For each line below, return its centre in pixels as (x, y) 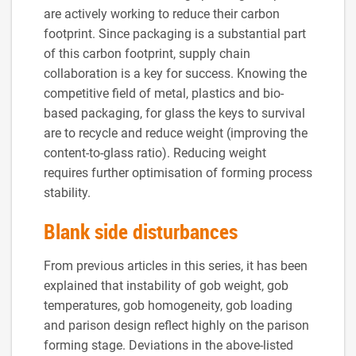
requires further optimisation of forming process (178, 173)
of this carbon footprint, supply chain (147, 54)
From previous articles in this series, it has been (176, 266)
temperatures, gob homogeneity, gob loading (168, 306)
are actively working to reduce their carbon (162, 14)
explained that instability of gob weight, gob (166, 286)
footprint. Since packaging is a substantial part (175, 34)
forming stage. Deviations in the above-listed (168, 345)
